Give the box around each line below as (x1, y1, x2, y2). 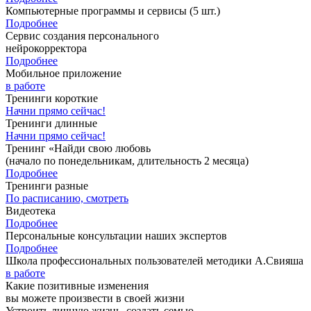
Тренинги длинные (6, 117, 97, 129)
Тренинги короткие (6, 92, 98, 104)
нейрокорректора (6, 42, 87, 54)
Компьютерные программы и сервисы (6, 4, 187, 17)
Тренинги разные (6, 179, 88, 192)
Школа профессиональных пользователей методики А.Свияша (6, 254, 303, 267)
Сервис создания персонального (6, 29, 159, 42)
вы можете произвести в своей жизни (6, 292, 185, 304)
